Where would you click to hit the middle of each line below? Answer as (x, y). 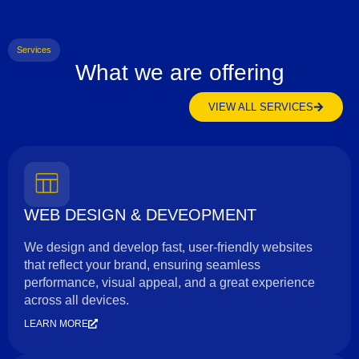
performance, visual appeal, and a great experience (169, 282)
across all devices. (77, 300)
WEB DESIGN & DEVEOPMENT (140, 215)
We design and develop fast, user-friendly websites (168, 247)
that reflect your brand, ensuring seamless (142, 265)
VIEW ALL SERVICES (261, 107)
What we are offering (179, 73)
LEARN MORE (56, 324)
